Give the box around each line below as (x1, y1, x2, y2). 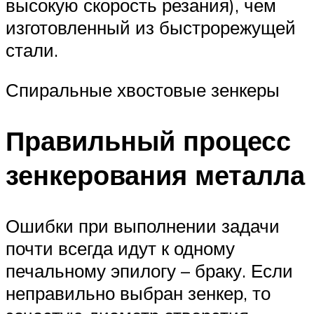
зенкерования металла (6, 158, 305, 193)
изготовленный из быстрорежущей (6, 15, 296, 39)
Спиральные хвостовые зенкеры (6, 78, 280, 102)
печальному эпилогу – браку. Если (6, 259, 293, 282)
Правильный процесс (6, 123, 291, 158)
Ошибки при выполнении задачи (6, 214, 280, 237)
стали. (6, 38, 58, 61)
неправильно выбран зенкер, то (6, 281, 271, 304)
